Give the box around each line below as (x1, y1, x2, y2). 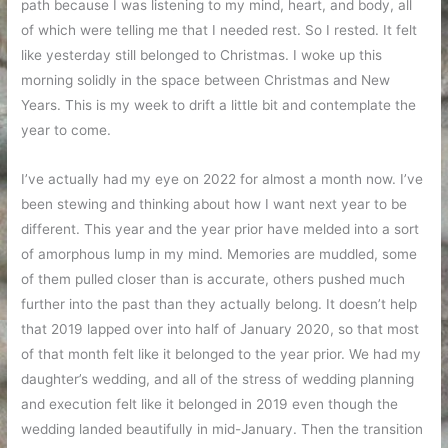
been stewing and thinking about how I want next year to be (21, 195, 408, 212)
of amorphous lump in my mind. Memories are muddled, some (21, 245, 418, 262)
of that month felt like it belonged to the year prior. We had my (21, 345, 422, 362)
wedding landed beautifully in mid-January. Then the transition (21, 420, 424, 437)
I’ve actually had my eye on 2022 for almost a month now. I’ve (21, 170, 424, 187)
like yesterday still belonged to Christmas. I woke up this (21, 46, 383, 63)
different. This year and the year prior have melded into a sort (21, 220, 420, 237)
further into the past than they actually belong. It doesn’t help (21, 295, 418, 312)
